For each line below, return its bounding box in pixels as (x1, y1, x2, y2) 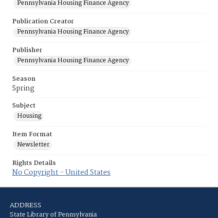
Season (12, 74, 36, 84)
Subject (12, 101, 36, 111)
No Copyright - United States (12, 167, 110, 179)
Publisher (12, 45, 42, 55)
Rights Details (12, 158, 56, 168)
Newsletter (17, 140, 50, 150)
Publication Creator (12, 17, 74, 27)
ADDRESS (10, 200, 41, 211)
